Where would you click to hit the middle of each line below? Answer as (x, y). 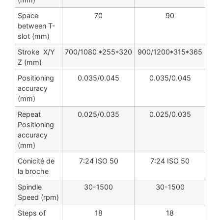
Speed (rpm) (38, 197)
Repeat (29, 114)
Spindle (30, 187)
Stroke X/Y (36, 52)
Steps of (32, 213)
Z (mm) (30, 62)
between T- (37, 26)
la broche (33, 171)
